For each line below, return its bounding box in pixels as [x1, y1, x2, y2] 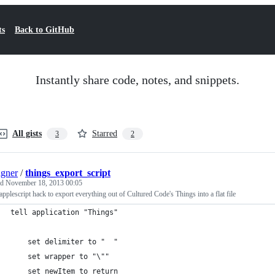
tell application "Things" [10, 208, 118, 217]
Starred [92, 129, 117, 138]
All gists [12, 129, 42, 138]
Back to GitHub [15, 25, 74, 34]
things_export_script [25, 168, 110, 178]
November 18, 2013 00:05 [6, 179, 82, 187]
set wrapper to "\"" [28, 252, 109, 261]
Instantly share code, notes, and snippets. [36, 73, 239, 87]
